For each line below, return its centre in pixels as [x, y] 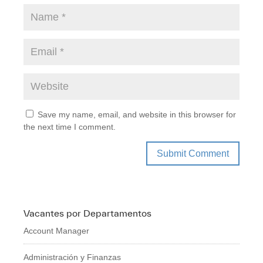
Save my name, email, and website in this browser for [137, 115]
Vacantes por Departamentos [87, 213]
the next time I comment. [70, 127]
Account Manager [56, 231]
